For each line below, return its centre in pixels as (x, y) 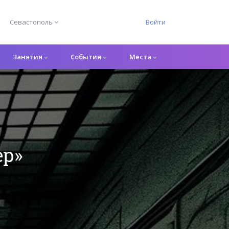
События (86, 56)
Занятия (29, 56)
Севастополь (31, 22)
